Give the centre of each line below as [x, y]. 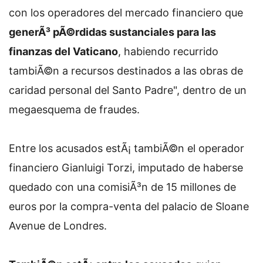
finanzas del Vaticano [63, 51]
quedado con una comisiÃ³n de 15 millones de [122, 187]
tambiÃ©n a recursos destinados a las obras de [126, 71]
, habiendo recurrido [168, 51]
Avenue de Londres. [58, 226]
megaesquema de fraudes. [74, 109]
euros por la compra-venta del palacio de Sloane [129, 206]
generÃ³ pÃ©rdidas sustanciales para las [112, 32]
